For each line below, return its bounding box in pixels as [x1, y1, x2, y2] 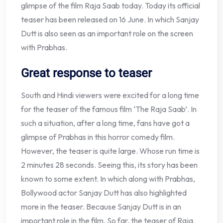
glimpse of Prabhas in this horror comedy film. [21, 132, 175, 142]
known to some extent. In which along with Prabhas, [21, 174, 195, 184]
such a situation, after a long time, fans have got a [21, 118, 190, 128]
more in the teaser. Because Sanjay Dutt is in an [21, 202, 181, 212]
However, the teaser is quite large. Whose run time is [21, 146, 200, 156]
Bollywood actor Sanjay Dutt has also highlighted [21, 188, 187, 198]
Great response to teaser [21, 66, 152, 81]
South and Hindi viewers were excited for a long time [21, 90, 199, 101]
